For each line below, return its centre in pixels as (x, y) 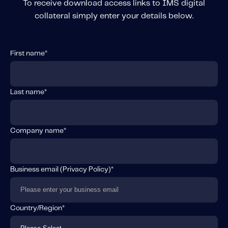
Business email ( (36, 169)
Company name (37, 131)
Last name (27, 92)
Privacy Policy (85, 169)
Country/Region (36, 208)
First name (27, 53)
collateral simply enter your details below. (114, 16)
